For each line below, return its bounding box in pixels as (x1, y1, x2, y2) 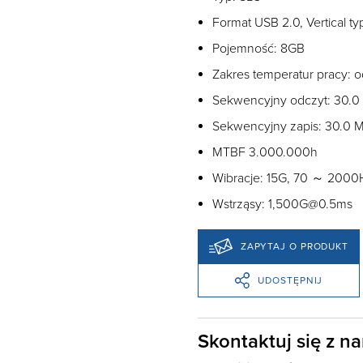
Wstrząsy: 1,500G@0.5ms (212, 196, 352, 212)
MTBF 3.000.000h (212, 144, 318, 160)
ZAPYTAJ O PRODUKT (240, 240, 349, 252)
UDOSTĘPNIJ (258, 274, 323, 286)
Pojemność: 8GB (212, 41, 305, 57)
